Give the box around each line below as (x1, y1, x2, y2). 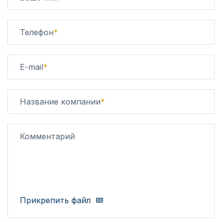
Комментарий (20, 131, 75, 142)
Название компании (20, 97, 101, 107)
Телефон (20, 27, 54, 38)
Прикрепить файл (20, 195, 91, 206)
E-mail (20, 62, 43, 72)
